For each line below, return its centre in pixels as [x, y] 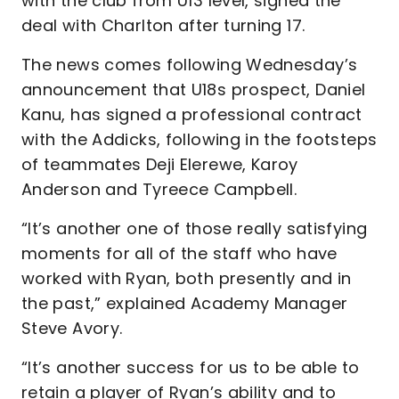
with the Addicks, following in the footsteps [199, 139]
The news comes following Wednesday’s [190, 65]
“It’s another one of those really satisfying [195, 228]
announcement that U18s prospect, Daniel [194, 90]
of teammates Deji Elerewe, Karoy [160, 164]
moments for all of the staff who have [179, 253]
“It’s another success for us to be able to [191, 367]
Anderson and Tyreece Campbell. [159, 189]
